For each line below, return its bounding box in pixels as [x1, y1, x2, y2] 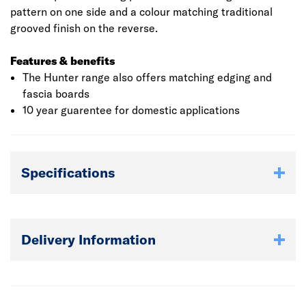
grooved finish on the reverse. [10, 21, 158, 35]
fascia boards [22, 87, 89, 100]
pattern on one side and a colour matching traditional [10, 5, 273, 18]
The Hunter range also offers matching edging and [22, 70, 272, 84]
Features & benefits [10, 54, 115, 68]
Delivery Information [21, 231, 156, 248]
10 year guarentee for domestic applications [22, 103, 240, 117]
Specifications [21, 164, 115, 181]
